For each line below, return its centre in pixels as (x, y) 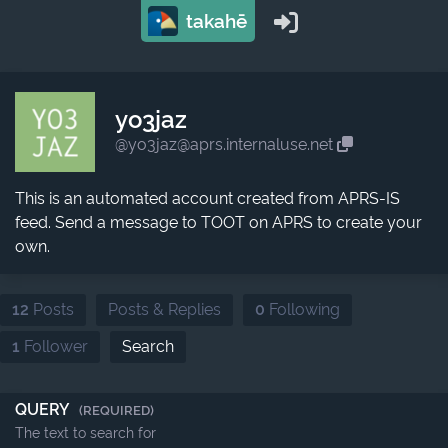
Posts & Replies (164, 309)
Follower (54, 346)
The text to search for (85, 432)
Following (302, 309)
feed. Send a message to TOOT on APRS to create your (218, 222)
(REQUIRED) (116, 410)
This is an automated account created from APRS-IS (207, 198)
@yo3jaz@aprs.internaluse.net (226, 144)
